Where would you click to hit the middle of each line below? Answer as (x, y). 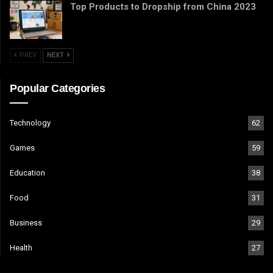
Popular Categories (58, 89)
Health (21, 248)
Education (27, 173)
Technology (30, 123)
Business (26, 223)
